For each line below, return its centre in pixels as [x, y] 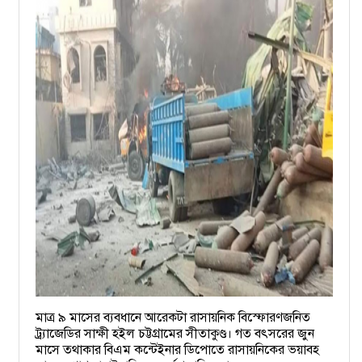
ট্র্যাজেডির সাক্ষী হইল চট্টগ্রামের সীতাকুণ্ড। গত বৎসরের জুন [175, 334]
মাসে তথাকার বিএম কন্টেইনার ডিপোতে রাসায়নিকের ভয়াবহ [177, 350]
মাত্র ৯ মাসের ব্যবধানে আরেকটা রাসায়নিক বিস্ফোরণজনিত [173, 318]
